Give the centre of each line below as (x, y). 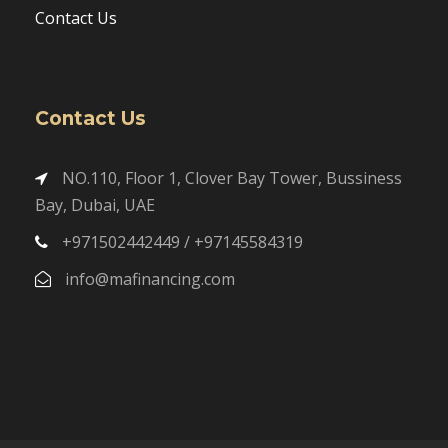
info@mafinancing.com (150, 279)
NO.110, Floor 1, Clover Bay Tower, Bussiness (230, 178)
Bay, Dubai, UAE (95, 205)
